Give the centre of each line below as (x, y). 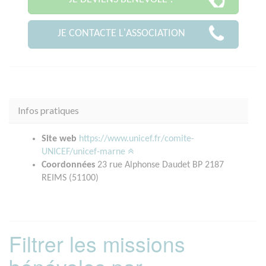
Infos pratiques (48, 110)
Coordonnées (68, 165)
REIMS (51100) (70, 178)
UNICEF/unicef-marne (85, 152)
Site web (59, 139)
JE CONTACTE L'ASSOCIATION (121, 34)
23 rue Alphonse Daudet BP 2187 (159, 165)
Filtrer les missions (97, 243)
